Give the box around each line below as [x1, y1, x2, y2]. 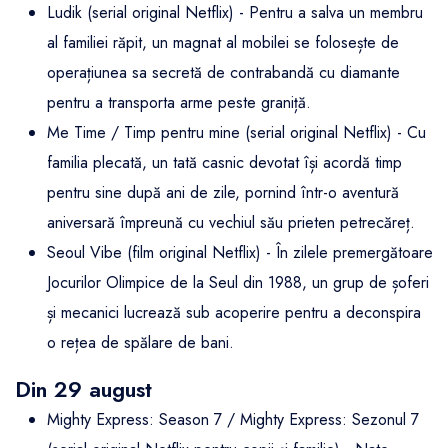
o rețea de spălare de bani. [47, 331, 234, 355]
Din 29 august [15, 374, 152, 406]
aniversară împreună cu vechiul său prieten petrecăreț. [47, 211, 415, 235]
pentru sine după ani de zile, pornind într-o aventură [47, 181, 399, 205]
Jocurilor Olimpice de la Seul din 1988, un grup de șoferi [47, 271, 429, 295]
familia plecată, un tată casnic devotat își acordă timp [47, 151, 402, 175]
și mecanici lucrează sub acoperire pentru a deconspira [47, 301, 421, 325]
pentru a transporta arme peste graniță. [47, 91, 311, 115]
